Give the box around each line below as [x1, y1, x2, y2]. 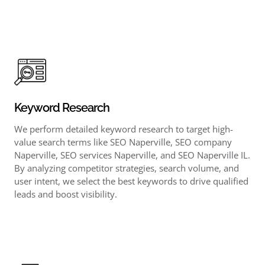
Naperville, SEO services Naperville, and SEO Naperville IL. [14, 148, 250, 161]
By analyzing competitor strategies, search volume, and [14, 161, 239, 174]
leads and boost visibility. [14, 188, 117, 200]
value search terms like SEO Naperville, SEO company [14, 135, 232, 148]
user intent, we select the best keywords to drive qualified [14, 174, 248, 187]
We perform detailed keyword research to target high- [14, 122, 233, 135]
